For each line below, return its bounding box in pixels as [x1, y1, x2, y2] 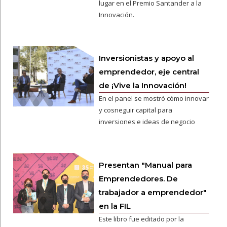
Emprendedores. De [98, 174, 178, 183]
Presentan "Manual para [98, 160, 192, 170]
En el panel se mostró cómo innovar [98, 94, 209, 103]
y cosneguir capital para [98, 105, 172, 115]
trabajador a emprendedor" [98, 187, 207, 197]
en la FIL [98, 201, 131, 211]
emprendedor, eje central [98, 67, 199, 77]
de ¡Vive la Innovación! [98, 81, 186, 90]
